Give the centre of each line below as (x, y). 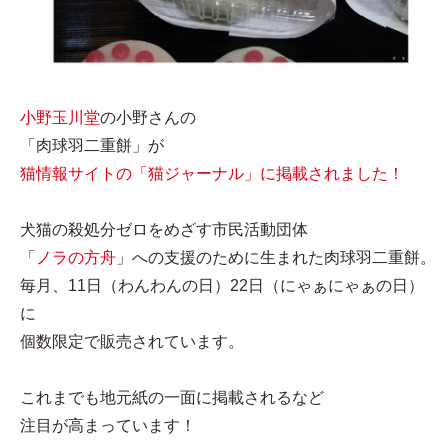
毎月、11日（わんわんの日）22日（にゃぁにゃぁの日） (222, 286)
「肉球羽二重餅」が (92, 146)
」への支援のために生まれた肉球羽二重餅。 (276, 258)
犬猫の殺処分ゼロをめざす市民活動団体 (164, 230)
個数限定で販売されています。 (132, 342)
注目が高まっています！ (108, 426)
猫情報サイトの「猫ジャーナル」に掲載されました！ (212, 174)
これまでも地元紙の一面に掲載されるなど (172, 398)
